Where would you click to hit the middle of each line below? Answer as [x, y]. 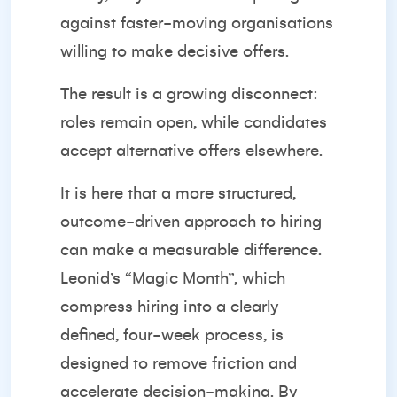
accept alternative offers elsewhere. [191, 151]
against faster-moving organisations [197, 23]
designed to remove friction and [179, 363]
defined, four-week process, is [172, 335]
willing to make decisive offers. [175, 51]
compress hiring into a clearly [170, 307]
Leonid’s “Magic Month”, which [173, 278]
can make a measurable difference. [191, 250]
